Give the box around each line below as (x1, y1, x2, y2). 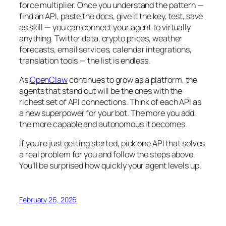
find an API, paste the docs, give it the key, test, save (19, 10, 203, 22)
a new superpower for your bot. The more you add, (19, 107, 197, 119)
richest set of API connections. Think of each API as (19, 96, 201, 108)
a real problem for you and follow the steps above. (19, 149, 195, 160)
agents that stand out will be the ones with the (19, 85, 183, 97)
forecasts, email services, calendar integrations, (19, 43, 192, 55)
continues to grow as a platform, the (67, 74, 198, 86)
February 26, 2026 (19, 194, 77, 204)
